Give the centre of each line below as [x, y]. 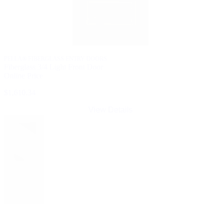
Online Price [23, 76]
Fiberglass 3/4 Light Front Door [54, 67]
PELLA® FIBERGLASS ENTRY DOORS [55, 59]
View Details [110, 110]
